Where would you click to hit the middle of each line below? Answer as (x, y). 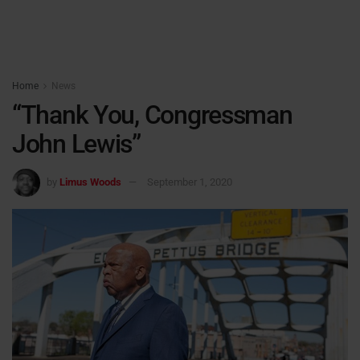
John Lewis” (76, 144)
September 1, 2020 (190, 182)
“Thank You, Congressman (152, 115)
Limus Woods (90, 182)
